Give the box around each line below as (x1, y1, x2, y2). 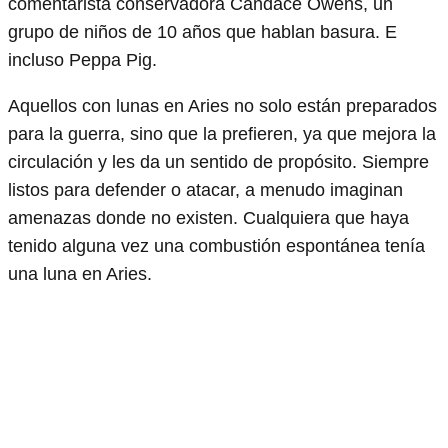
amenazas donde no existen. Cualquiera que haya (8, 207, 409, 228)
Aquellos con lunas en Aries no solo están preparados (8, 95, 437, 116)
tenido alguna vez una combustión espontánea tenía (8, 235, 425, 256)
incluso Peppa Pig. (8, 49, 162, 70)
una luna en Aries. (8, 263, 157, 284)
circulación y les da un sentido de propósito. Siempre (8, 151, 429, 172)
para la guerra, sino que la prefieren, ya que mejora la (8, 123, 436, 144)
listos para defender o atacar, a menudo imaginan (8, 179, 403, 200)
